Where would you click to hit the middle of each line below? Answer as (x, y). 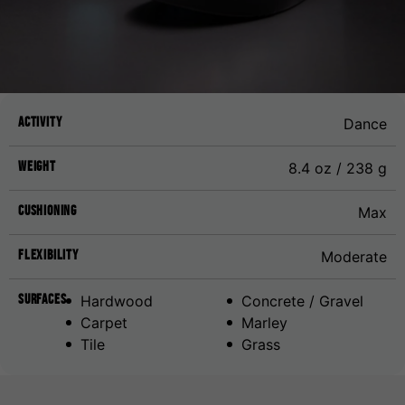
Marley (264, 322)
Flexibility (48, 254)
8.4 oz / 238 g (338, 168)
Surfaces (42, 298)
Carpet (104, 322)
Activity (40, 121)
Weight (37, 165)
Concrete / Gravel (302, 301)
